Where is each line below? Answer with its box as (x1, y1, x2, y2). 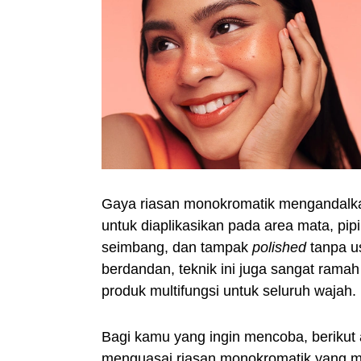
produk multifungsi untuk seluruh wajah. (102, 283, 356, 299)
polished (252, 239, 306, 255)
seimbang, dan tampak (102, 239, 252, 255)
